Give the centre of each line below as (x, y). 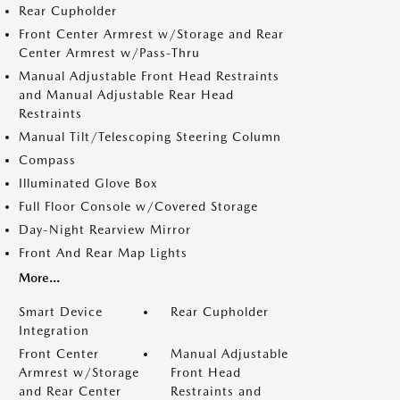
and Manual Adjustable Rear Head (126, 95)
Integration (54, 330)
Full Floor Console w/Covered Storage (138, 206)
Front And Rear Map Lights (103, 253)
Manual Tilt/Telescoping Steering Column (150, 137)
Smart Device (61, 312)
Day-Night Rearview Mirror (105, 229)
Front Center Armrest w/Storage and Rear (151, 34)
